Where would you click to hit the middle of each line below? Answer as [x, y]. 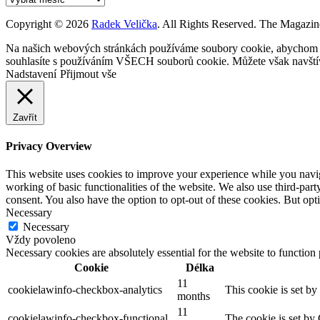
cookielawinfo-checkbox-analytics [85, 290]
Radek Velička [124, 24]
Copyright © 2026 [49, 24]
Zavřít [25, 117]
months [194, 296]
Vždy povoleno [41, 240]
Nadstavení [31, 74]
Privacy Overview [49, 146]
